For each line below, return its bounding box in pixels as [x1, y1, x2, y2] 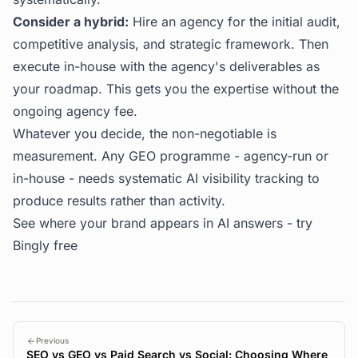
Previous [36, 336, 69, 345]
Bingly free [13, 237, 78, 253]
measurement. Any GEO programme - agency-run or [13, 148, 328, 164]
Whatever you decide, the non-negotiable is [13, 125, 276, 141]
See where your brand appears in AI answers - [13, 215, 296, 231]
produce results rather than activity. [13, 193, 225, 209]
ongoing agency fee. [13, 103, 137, 119]
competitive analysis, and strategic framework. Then [13, 36, 328, 52]
